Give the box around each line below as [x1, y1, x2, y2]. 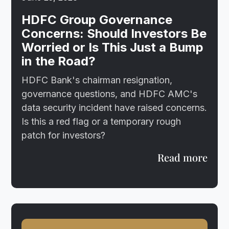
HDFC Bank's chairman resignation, [21, 74, 173, 85]
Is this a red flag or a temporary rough [21, 116, 181, 127]
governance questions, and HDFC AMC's [21, 88, 198, 99]
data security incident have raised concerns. [21, 102, 208, 113]
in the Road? [21, 53, 96, 68]
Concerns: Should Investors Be [21, 26, 207, 41]
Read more [157, 150, 208, 164]
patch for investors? [21, 129, 106, 141]
